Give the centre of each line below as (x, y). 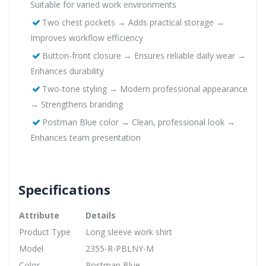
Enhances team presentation (85, 137)
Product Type (45, 232)
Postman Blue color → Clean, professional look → (138, 122)
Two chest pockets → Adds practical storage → (133, 22)
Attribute (39, 215)
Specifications (64, 189)
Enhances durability (67, 71)
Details (101, 215)
